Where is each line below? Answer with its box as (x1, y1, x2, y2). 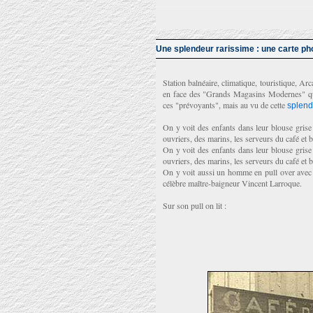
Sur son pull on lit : (163, 200, 226, 211)
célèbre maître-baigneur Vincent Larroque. (163, 177, 302, 189)
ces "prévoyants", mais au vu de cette (163, 99, 287, 110)
